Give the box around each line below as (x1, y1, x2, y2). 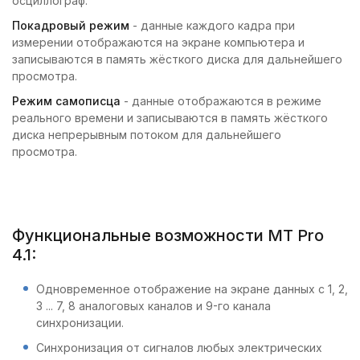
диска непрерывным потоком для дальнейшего (12, 128, 281, 141)
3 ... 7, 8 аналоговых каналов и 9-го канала (36, 299, 271, 313)
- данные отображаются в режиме (121, 94, 321, 108)
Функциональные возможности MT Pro (12, 226, 324, 245)
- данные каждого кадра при (129, 18, 295, 32)
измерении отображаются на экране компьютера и (12, 35, 305, 49)
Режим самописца (12, 94, 121, 108)
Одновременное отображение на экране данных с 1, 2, (36, 282, 348, 296)
